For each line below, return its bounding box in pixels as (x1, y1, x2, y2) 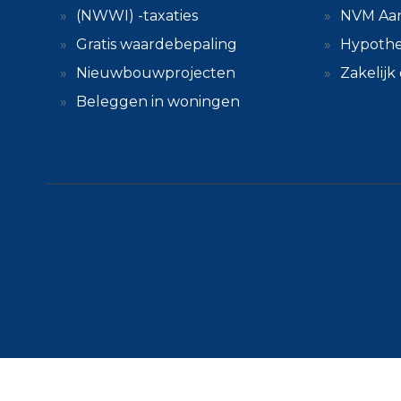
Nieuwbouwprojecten (76, 64, 235, 81)
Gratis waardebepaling (76, 36, 237, 53)
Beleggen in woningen (76, 93, 240, 110)
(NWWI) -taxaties (76, 7, 198, 24)
